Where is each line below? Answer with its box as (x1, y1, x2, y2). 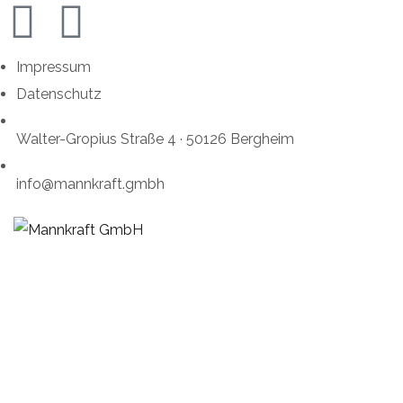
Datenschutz (16, 85, 102, 103)
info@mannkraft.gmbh (16, 175, 165, 193)
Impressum (16, 58, 91, 76)
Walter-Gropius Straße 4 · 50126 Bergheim (16, 130, 294, 148)
